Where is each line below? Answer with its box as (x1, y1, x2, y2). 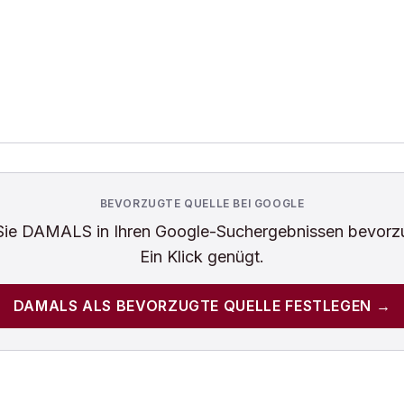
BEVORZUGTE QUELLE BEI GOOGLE (99, 197, 305, 210)
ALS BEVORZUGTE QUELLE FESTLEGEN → (78, 297, 391, 315)
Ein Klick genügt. (140, 247, 264, 266)
